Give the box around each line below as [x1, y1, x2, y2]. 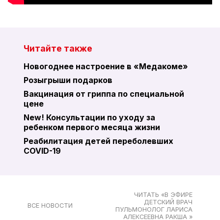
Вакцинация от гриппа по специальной [24, 88, 184, 99]
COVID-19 [24, 145, 61, 156]
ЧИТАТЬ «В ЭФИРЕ [134, 191, 192, 198]
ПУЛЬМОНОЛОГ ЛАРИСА [115, 205, 192, 213]
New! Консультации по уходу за [24, 112, 155, 122]
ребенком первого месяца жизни [24, 122, 160, 132]
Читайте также [24, 43, 92, 54]
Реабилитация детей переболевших [24, 136, 173, 146]
